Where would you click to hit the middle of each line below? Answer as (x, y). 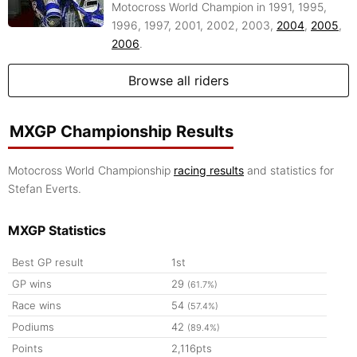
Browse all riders (178, 81)
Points (27, 349)
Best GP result (48, 263)
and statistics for (289, 171)
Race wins (37, 306)
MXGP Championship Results (122, 132)
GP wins (32, 284)
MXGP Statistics (57, 231)
